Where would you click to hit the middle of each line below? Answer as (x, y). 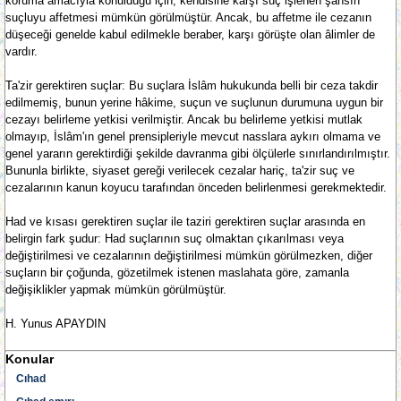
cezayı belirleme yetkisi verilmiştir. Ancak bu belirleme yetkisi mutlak (184, 119)
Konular (30, 359)
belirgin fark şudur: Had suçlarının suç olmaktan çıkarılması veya (175, 239)
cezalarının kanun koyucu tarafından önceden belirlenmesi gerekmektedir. (196, 188)
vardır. (21, 51)
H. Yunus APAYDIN (55, 324)
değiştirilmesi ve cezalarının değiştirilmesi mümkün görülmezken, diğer (189, 256)
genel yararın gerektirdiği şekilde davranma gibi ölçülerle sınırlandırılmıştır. (198, 154)
